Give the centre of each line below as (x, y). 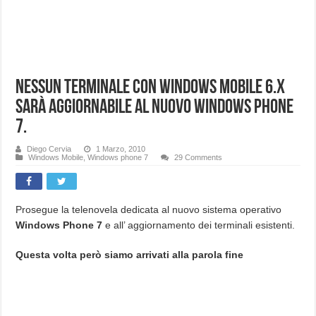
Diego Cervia (49, 148)
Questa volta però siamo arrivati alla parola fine (130, 254)
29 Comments (199, 157)
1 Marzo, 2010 (121, 148)
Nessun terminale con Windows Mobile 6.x (151, 88)
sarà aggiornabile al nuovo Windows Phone (155, 108)
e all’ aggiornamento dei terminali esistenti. (199, 225)
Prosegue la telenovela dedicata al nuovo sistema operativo (149, 209)
